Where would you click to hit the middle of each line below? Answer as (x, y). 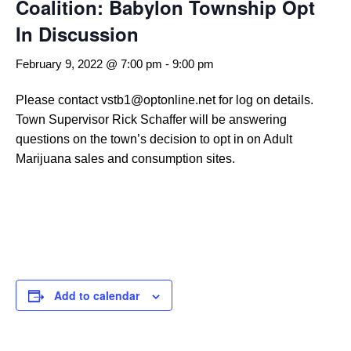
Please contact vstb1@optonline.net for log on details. (165, 100)
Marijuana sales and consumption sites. (125, 159)
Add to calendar (97, 295)
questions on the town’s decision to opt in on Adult (154, 139)
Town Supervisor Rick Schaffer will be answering (151, 119)
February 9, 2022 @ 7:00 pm (89, 64)
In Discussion (77, 34)
